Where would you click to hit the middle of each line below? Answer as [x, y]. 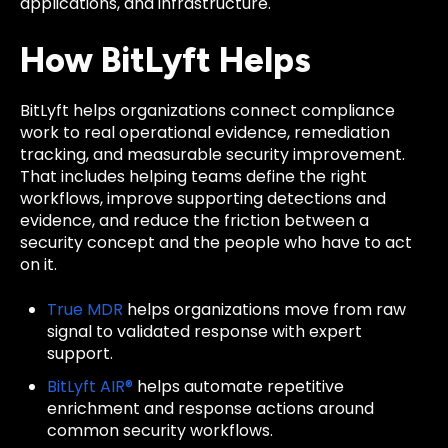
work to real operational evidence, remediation [205, 133]
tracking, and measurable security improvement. [212, 155]
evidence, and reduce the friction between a [194, 221]
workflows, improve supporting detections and [203, 199]
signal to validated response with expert [205, 331]
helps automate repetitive [239, 386]
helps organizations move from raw [265, 309]
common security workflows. [160, 430]
